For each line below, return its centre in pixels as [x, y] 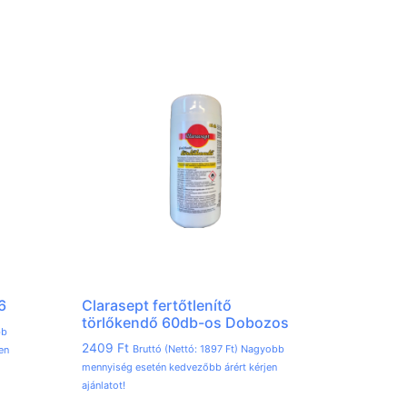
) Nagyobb [260, 348]
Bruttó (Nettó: [167, 348]
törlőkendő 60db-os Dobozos [186, 322]
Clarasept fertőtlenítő [157, 305]
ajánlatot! [104, 385]
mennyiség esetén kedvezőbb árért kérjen [180, 367]
